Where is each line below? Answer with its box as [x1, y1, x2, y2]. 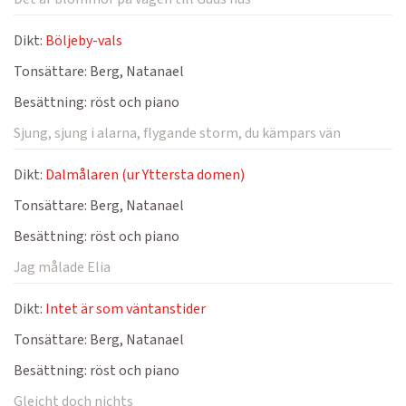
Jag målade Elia [14, 257, 111, 277]
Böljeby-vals [45, 31, 122, 51]
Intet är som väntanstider [45, 299, 206, 319]
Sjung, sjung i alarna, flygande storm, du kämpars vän [14, 123, 341, 143]
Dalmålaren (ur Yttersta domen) [45, 165, 245, 185]
